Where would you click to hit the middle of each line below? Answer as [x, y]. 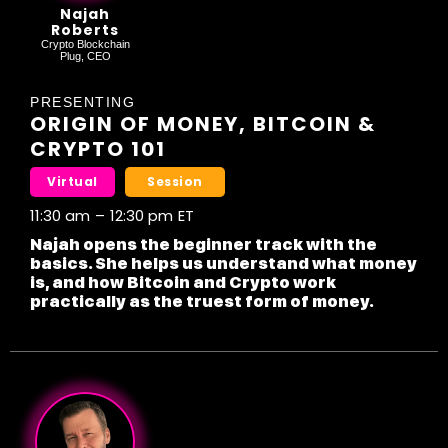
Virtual [72, 182]
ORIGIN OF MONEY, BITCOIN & [203, 124]
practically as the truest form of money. [202, 302]
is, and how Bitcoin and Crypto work [183, 283]
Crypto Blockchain [85, 44]
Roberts [85, 30]
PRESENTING [82, 102]
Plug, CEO [85, 56]
